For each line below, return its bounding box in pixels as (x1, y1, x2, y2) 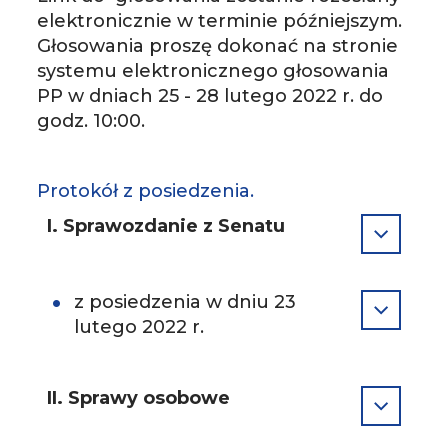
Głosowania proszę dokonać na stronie (37, 34, 399, 57)
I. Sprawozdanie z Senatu (47, 214, 286, 237)
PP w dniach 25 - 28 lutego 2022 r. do (37, 84, 384, 107)
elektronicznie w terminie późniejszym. (37, 9, 403, 32)
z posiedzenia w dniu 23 (74, 290, 297, 313)
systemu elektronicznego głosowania (37, 59, 390, 82)
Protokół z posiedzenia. (37, 179, 255, 202)
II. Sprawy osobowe (47, 386, 231, 409)
